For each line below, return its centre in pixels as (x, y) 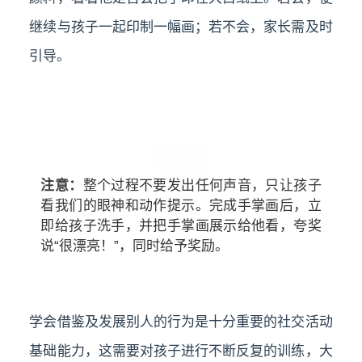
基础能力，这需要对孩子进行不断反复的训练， (174, 351)
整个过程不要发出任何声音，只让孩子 (202, 186)
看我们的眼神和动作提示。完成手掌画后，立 (181, 206)
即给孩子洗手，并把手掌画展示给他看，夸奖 (181, 226)
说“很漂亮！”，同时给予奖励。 (135, 246)
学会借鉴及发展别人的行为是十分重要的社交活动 (181, 322)
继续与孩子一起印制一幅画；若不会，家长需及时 (181, 27)
